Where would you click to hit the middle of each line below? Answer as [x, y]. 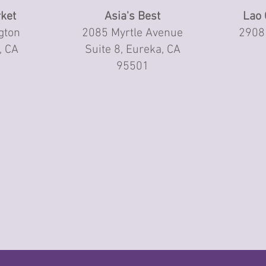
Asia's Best [133, 17]
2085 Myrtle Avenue [133, 33]
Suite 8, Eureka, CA [132, 50]
